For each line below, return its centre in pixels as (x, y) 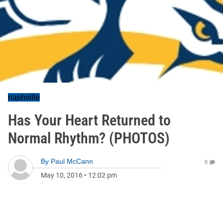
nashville (24, 97)
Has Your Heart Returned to (89, 120)
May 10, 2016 (62, 175)
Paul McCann (72, 161)
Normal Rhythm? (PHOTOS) (89, 138)
